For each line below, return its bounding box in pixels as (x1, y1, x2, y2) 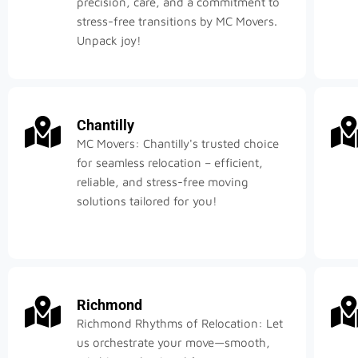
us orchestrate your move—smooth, (77, 336, 270, 350)
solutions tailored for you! (77, 194, 217, 209)
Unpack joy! (77, 34, 141, 48)
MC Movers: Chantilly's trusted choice (77, 137, 279, 151)
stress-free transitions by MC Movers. (77, 14, 277, 29)
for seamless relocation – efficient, (77, 156, 263, 170)
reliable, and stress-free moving (77, 175, 249, 189)
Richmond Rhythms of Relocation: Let (77, 316, 283, 331)
